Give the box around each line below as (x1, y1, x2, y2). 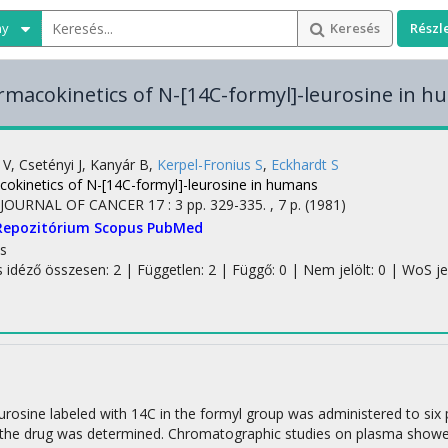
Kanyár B (90, 155, 149, 174)
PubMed (147, 218, 203, 237)
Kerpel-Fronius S (157, 155, 263, 174)
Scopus (94, 218, 147, 237)
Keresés (330, 19, 380, 37)
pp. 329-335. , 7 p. (187, 195, 305, 214)
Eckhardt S (271, 155, 339, 174)
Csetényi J (19, 155, 82, 174)
